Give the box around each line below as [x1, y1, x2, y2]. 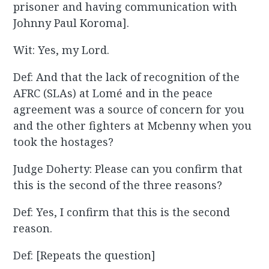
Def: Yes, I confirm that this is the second [13, 205, 231, 220]
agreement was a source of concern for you [13, 102, 245, 117]
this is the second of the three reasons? [13, 178, 223, 193]
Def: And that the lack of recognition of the [13, 70, 240, 85]
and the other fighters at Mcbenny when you [13, 118, 252, 133]
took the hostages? [13, 134, 114, 150]
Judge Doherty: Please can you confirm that [13, 162, 243, 177]
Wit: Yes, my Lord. [13, 43, 110, 58]
